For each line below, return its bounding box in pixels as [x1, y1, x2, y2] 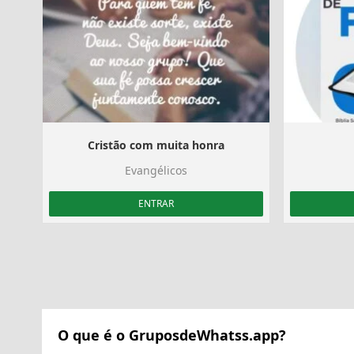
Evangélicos [125, 162, 188, 178]
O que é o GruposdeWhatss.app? [58, 325, 286, 345]
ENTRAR [138, 196, 175, 210]
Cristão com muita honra [88, 137, 225, 153]
